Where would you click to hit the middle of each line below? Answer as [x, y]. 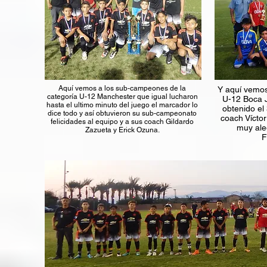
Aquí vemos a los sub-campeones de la [122, 88]
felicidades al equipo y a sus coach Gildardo [122, 122]
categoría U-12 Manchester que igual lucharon [122, 97]
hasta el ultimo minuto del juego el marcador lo [122, 105]
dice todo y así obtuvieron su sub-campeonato [122, 113]
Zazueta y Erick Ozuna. [122, 130]
